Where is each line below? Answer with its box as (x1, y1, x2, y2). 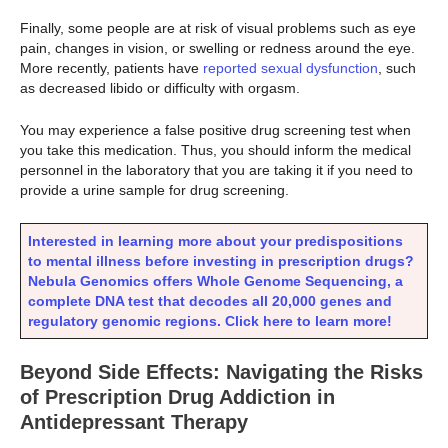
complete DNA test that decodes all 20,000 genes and (28, 292, 392, 309)
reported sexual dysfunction (203, 59, 378, 76)
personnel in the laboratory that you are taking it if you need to (20, 162, 413, 179)
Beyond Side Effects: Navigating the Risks (20, 360, 423, 383)
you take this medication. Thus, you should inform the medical (20, 142, 411, 159)
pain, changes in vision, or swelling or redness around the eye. (20, 39, 415, 56)
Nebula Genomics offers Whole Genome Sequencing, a (28, 272, 403, 289)
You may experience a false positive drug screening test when (20, 122, 411, 139)
